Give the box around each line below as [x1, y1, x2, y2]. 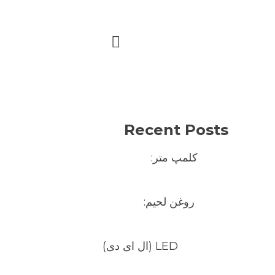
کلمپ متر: [151, 151, 198, 165]
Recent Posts [124, 121, 228, 139]
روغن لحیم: [144, 195, 195, 209]
